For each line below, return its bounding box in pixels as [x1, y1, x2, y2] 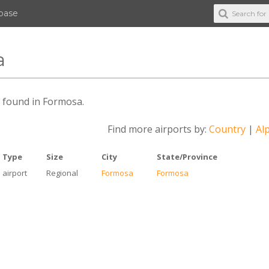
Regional [46, 168, 79, 178]
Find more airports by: [107, 122, 209, 136]
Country [208, 122, 246, 136]
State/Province [157, 151, 218, 162]
